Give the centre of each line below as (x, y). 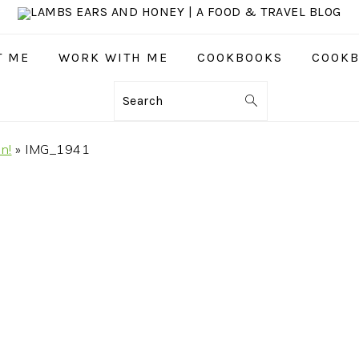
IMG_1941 (57, 149)
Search (145, 100)
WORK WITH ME (113, 57)
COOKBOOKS (240, 57)
